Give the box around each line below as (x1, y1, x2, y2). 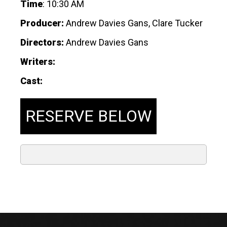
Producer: (20, 17, 66, 28)
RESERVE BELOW (25, 106, 152, 126)
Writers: (20, 56, 57, 67)
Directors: (20, 36, 64, 48)
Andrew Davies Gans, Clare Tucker (66, 17, 203, 28)
